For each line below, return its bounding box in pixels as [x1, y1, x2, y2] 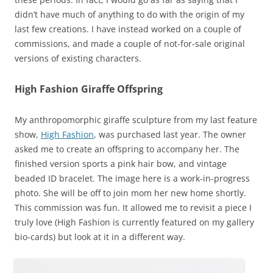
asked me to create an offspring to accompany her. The [15, 143, 239, 155]
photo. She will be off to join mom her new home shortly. [15, 187, 246, 199]
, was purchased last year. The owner [94, 129, 246, 141]
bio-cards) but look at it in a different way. [15, 231, 185, 243]
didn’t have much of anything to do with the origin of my [15, 9, 244, 21]
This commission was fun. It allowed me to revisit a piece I [15, 202, 252, 214]
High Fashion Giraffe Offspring [15, 82, 163, 96]
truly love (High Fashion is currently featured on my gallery [15, 216, 254, 229]
